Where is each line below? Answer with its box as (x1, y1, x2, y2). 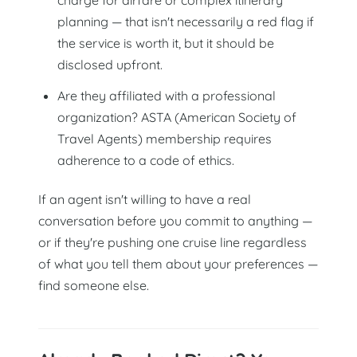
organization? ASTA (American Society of (57, 108, 296, 125)
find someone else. (38, 277, 149, 293)
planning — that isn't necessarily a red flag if (57, 13, 314, 29)
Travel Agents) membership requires (57, 130, 272, 147)
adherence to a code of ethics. (57, 151, 234, 168)
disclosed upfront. (57, 56, 163, 73)
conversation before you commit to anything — (38, 212, 312, 229)
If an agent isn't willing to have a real (38, 190, 251, 207)
